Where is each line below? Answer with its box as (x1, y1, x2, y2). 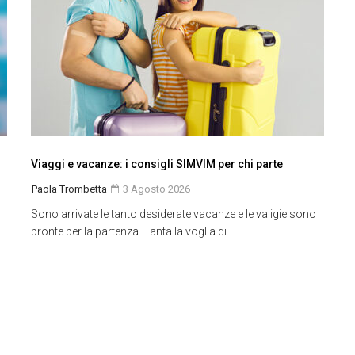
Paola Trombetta (32, 183, 107, 196)
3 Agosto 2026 (120, 183, 190, 196)
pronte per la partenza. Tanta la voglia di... (31, 225, 234, 239)
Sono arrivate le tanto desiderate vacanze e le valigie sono (31, 208, 316, 221)
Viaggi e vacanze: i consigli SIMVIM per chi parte (31, 158, 283, 171)
